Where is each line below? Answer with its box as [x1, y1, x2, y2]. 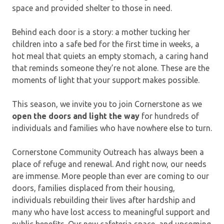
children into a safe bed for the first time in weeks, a [12, 39, 199, 48]
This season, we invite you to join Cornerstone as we [12, 99, 202, 108]
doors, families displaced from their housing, [12, 183, 175, 192]
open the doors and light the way [12, 111, 139, 120]
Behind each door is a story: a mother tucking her [12, 27, 190, 36]
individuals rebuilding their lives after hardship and [12, 195, 195, 204]
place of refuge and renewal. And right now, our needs [12, 159, 206, 168]
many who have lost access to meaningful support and [12, 207, 210, 216]
